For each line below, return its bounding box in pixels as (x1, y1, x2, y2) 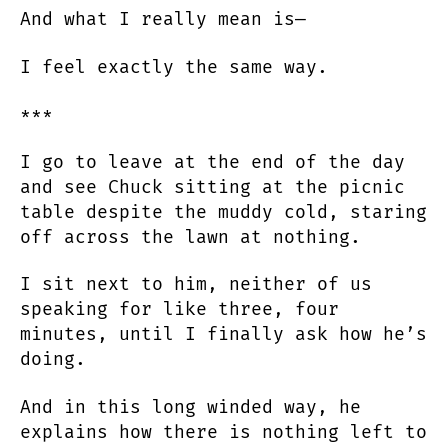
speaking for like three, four (20, 298, 339, 321)
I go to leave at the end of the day (20, 150, 405, 173)
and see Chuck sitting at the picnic (20, 175, 405, 198)
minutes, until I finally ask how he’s (20, 323, 427, 346)
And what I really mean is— (20, 8, 306, 31)
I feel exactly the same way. (20, 55, 328, 78)
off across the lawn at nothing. (20, 225, 361, 248)
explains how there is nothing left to (20, 420, 427, 443)
